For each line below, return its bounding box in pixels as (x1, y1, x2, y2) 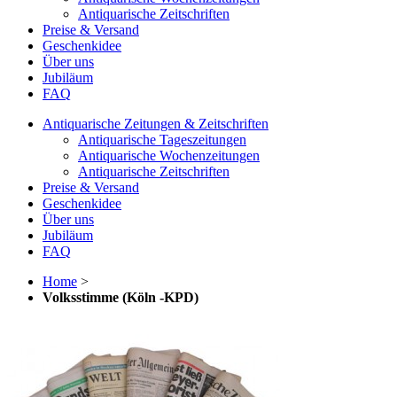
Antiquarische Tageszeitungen (78, 132, 246, 148)
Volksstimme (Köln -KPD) (43, 290, 198, 306)
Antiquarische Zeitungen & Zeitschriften (43, 116, 269, 132)
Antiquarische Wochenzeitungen (78, 148, 260, 164)
